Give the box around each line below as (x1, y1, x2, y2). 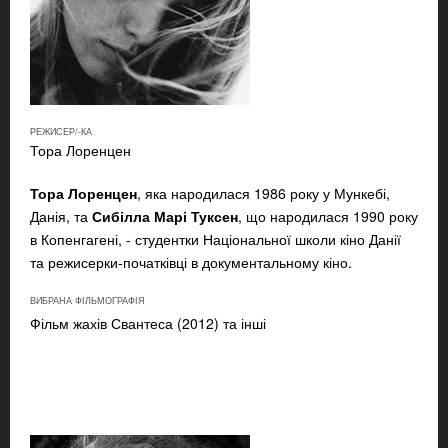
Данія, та (30, 206, 92, 227)
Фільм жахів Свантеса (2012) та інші (30, 313, 266, 334)
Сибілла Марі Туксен (92, 206, 238, 227)
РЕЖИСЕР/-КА (30, 125, 92, 139)
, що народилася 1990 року (238, 206, 418, 227)
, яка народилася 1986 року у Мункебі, (137, 183, 390, 204)
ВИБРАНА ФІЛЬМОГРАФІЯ (30, 294, 145, 308)
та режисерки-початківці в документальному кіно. (30, 252, 352, 273)
